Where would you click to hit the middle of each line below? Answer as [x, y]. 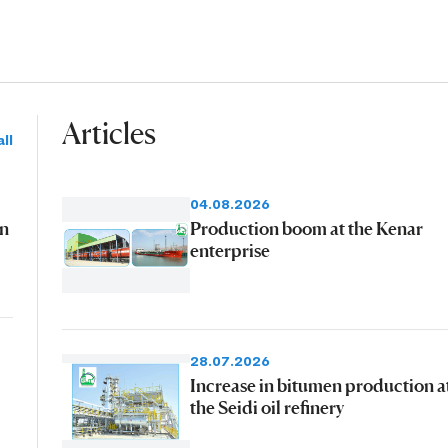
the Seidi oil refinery [266, 406]
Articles [108, 133]
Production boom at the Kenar [306, 227]
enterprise [229, 249]
